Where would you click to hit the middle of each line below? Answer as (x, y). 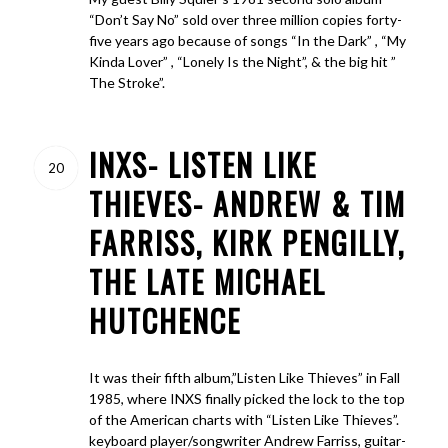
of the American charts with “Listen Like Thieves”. (243, 419)
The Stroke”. (126, 82)
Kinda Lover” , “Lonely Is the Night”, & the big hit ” (242, 61)
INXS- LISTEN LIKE (202, 164)
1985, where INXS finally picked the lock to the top (246, 398)
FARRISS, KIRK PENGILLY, (246, 242)
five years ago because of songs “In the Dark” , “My (247, 40)
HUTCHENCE (164, 320)
